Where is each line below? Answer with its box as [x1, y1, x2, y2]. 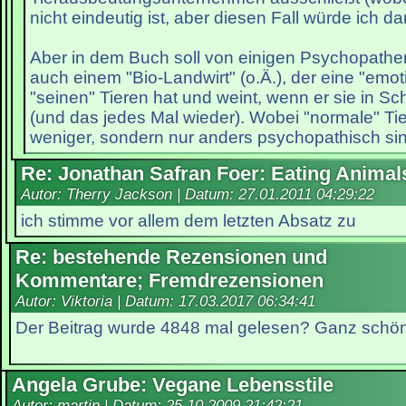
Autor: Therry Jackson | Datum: [21, 186, 238, 204]
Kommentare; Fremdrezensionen [15, 269, 324, 293]
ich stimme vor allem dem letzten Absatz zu [21, 210, 356, 231]
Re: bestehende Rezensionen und [15, 246, 327, 269]
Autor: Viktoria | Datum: [15, 293, 179, 311]
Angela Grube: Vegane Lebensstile [12, 373, 333, 397]
